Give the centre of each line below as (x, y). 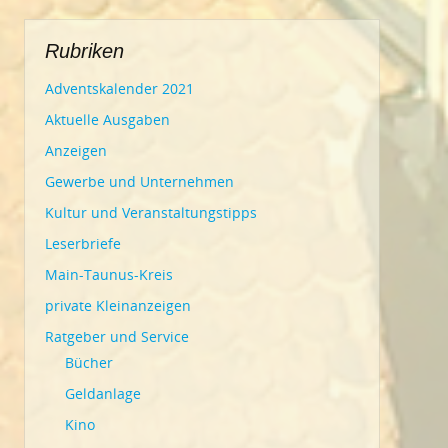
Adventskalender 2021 (119, 88)
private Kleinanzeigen (118, 305)
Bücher (89, 362)
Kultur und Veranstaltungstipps (151, 212)
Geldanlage (103, 393)
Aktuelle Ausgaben (107, 119)
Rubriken (84, 51)
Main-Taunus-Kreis (109, 274)
